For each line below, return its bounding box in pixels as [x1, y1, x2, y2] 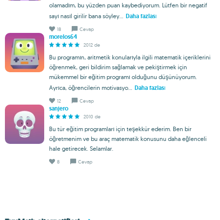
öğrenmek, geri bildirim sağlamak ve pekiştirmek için [49, 63, 187, 71]
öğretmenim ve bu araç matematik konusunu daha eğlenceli [49, 135, 207, 142]
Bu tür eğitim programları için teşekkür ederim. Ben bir [49, 125, 192, 133]
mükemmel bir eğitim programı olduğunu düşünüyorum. [49, 73, 197, 81]
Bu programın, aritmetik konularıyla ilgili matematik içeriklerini [49, 53, 211, 61]
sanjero [49, 104, 68, 112]
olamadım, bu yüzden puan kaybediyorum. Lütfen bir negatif [49, 1, 207, 9]
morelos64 [49, 32, 77, 41]
